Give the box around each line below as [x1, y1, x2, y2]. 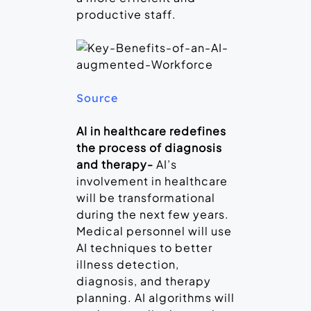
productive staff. [76, 7, 176, 22]
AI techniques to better [76, 240, 212, 255]
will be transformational [76, 190, 215, 205]
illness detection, [76, 257, 179, 272]
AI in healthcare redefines [76, 124, 226, 139]
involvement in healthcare [76, 174, 228, 189]
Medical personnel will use [76, 224, 232, 239]
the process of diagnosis [76, 140, 222, 155]
